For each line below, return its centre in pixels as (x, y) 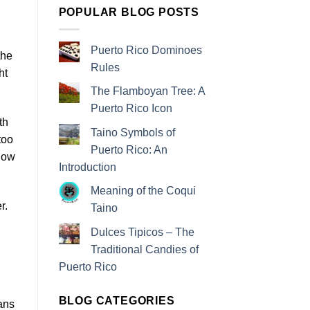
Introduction (87, 167)
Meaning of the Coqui (143, 191)
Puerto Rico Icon (131, 109)
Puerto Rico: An (129, 149)
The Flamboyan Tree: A (147, 91)
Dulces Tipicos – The (142, 232)
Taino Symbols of (133, 132)
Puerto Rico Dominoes (146, 50)
